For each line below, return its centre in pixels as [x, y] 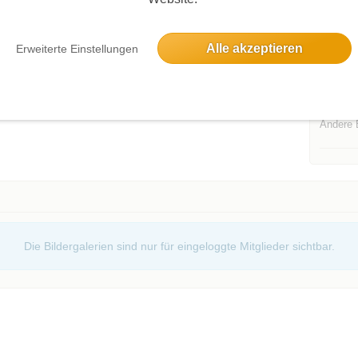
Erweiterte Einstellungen [77, 49]
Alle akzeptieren [254, 48]
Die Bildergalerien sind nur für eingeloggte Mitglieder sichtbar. [179, 246]
